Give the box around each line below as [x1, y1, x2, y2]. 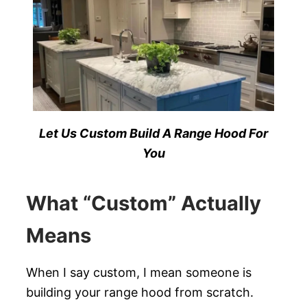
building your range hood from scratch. [26, 285, 254, 299]
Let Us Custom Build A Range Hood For [39, 125, 268, 140]
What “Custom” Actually [26, 191, 261, 216]
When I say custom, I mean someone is [26, 265, 251, 280]
